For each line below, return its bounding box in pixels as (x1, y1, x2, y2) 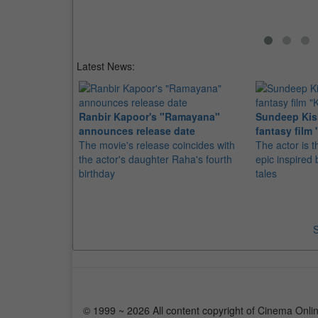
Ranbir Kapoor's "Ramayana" (79, 109, 220, 124)
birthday (79, 166, 115, 180)
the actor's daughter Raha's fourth (79, 152, 232, 166)
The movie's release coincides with (79, 138, 235, 152)
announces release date (79, 124, 195, 138)
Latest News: (77, 59, 135, 73)
